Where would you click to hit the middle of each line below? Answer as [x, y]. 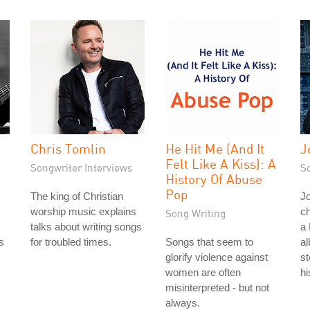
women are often [203, 272]
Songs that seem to [209, 242]
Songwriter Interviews [82, 167]
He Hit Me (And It [215, 148]
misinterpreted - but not [217, 288]
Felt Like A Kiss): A [221, 164]
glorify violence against [217, 257]
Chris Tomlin [68, 148]
